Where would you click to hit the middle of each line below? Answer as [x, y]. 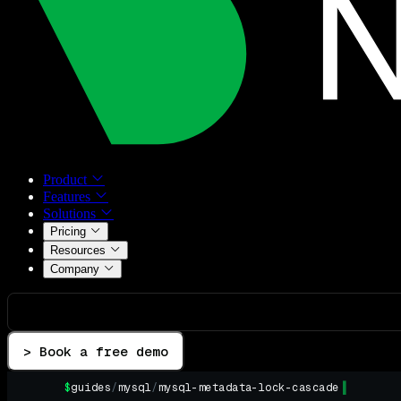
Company [77, 269]
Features [68, 197]
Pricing [70, 232]
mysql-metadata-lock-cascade [248, 388]
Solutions [71, 214]
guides [91, 388]
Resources [80, 251]
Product [67, 180]
